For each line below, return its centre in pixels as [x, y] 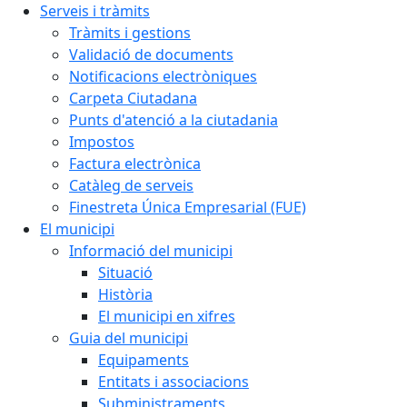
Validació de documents [151, 55]
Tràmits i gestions [130, 33]
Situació [125, 273]
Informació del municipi [151, 251]
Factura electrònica [135, 164]
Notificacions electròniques [163, 76]
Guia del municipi [129, 338]
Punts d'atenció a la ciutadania [174, 120]
